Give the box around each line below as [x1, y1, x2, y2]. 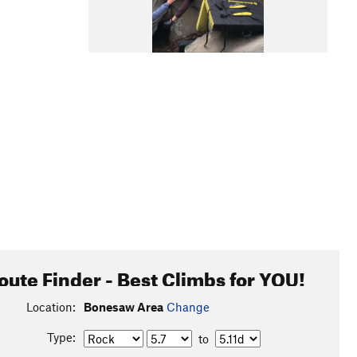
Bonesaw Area [83, 300, 163, 314]
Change [166, 300, 210, 314]
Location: [25, 300, 76, 314]
